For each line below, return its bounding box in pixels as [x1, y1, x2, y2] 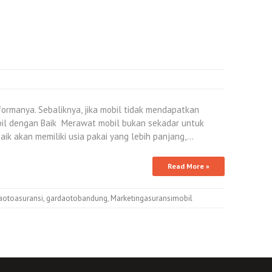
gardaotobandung [46, 193, 107, 203]
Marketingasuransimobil [110, 193, 192, 203]
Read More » [168, 161, 209, 171]
